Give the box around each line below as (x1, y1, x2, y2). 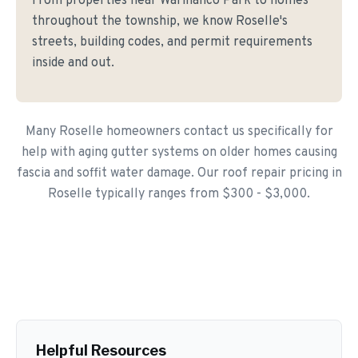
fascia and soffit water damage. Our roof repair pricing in (16, 165, 342, 181)
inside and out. (32, 55, 114, 71)
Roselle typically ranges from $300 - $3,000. (48, 186, 310, 202)
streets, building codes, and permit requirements (32, 34, 312, 50)
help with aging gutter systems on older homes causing (21, 145, 337, 161)
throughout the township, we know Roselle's (32, 14, 288, 30)
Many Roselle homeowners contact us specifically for (25, 124, 333, 140)
